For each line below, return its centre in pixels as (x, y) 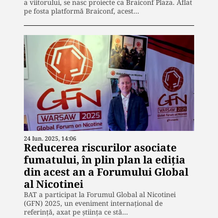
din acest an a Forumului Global (106, 172)
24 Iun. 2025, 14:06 (50, 139)
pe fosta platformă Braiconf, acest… (82, 11)
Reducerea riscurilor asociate (100, 148)
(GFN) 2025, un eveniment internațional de (93, 203)
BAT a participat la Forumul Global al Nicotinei (100, 195)
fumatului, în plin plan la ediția (105, 160)
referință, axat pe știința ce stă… (76, 212)
